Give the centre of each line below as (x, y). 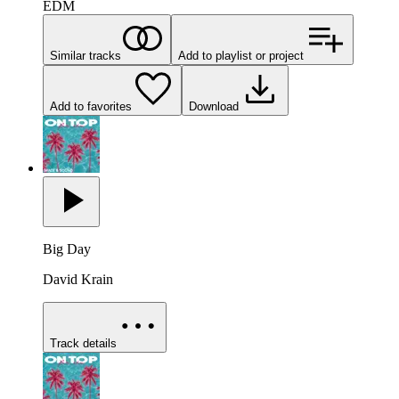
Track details (83, 344)
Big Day (67, 249)
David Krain (78, 280)
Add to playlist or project (241, 56)
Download (214, 107)
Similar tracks (85, 56)
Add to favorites (91, 107)
